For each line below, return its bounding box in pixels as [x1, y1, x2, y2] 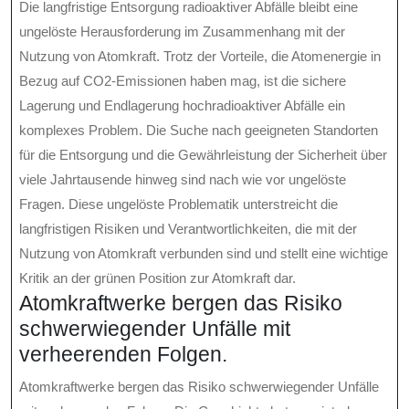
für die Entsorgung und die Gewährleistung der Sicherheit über [19, 147, 387, 163]
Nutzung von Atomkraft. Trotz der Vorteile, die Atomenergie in [19, 48, 381, 65]
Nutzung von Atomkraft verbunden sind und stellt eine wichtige [19, 246, 388, 262]
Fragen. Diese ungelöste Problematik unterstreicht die [19, 196, 338, 213]
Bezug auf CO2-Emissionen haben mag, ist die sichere [19, 73, 346, 89]
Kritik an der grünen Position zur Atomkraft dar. [19, 270, 296, 287]
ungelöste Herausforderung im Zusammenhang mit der [19, 24, 345, 40]
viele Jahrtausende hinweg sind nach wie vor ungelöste [19, 172, 346, 188]
